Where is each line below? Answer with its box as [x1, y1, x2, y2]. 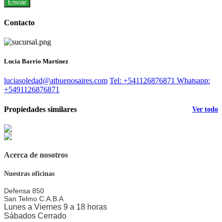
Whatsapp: [177, 76, 210, 85]
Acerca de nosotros [4, 151, 68, 160]
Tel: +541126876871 [110, 76, 177, 85]
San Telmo [4, 195, 39, 203]
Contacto [4, 18, 35, 27]
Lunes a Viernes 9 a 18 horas [4, 203, 107, 212]
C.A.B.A [39, 195, 63, 203]
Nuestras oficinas [4, 170, 55, 178]
